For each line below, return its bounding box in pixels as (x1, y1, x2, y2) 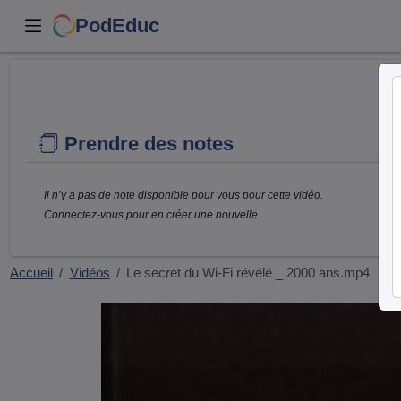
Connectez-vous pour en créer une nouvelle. (43, 209, 260, 221)
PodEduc (74, 14, 159, 38)
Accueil (10, 265, 53, 280)
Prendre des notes (58, 132, 234, 156)
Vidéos (69, 265, 110, 280)
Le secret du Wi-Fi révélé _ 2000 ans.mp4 (126, 265, 371, 280)
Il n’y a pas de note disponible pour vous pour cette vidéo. (43, 189, 323, 201)
